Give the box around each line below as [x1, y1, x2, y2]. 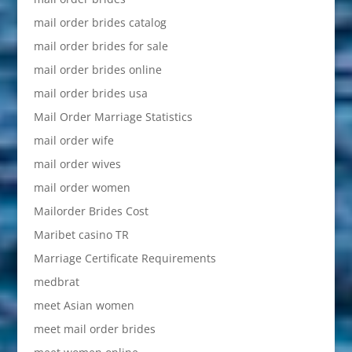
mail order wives [33, 156, 121, 172]
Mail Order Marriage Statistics [33, 109, 192, 125]
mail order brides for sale [33, 38, 168, 54]
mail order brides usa [33, 86, 148, 101]
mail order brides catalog [33, 15, 167, 31]
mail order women [33, 180, 130, 196]
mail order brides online [33, 62, 162, 78]
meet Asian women [33, 298, 134, 313]
